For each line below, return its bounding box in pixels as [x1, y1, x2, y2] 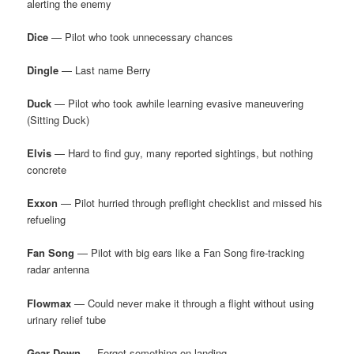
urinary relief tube [27, 311, 107, 327]
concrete [27, 162, 67, 178]
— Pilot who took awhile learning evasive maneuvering [51, 96, 304, 111]
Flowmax [27, 295, 72, 311]
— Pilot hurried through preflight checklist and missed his [58, 195, 323, 211]
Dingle [27, 62, 59, 77]
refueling [27, 212, 66, 228]
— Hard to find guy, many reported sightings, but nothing [51, 145, 314, 161]
